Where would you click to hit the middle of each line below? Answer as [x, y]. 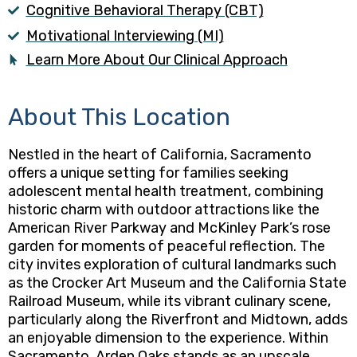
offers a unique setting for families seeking [148, 173]
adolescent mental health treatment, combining [166, 191]
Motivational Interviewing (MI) [125, 35]
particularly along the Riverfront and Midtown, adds [178, 319]
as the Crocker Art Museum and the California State [177, 282]
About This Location [119, 117]
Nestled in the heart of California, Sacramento [160, 154]
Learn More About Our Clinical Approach [157, 59]
